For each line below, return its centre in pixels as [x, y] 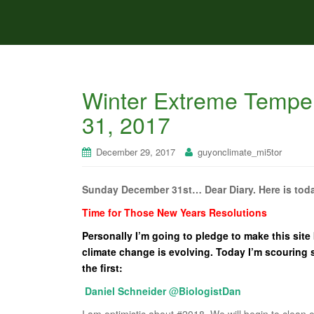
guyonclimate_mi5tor [240, 152]
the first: [102, 268]
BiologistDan [210, 291]
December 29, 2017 [136, 152]
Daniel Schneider [125, 291]
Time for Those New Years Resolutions [175, 212]
